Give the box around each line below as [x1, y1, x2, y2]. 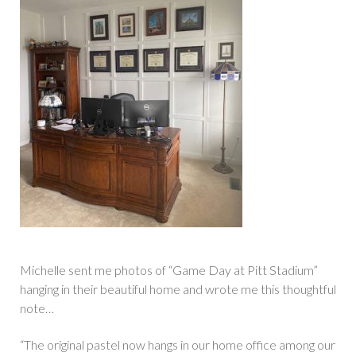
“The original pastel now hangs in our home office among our [20, 337, 335, 353]
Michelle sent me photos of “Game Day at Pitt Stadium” [20, 262, 318, 278]
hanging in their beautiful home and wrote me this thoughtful [20, 281, 336, 297]
